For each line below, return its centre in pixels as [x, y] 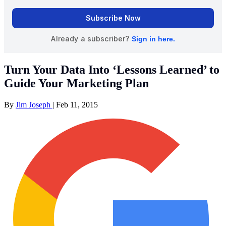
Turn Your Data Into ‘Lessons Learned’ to [112, 69]
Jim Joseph [34, 104]
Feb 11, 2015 [77, 104]
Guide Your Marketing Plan [76, 83]
